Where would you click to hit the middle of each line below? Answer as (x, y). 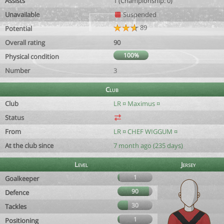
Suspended (139, 14)
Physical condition (32, 56)
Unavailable (22, 14)
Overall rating (25, 42)
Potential (18, 28)
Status (14, 117)
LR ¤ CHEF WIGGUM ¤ (145, 131)
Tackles (16, 206)
